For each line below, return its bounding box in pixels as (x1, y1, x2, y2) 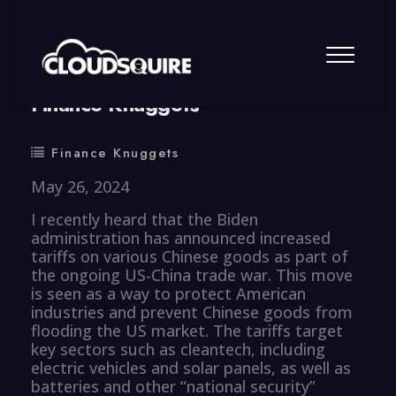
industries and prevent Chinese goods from (31, 301, 353, 323)
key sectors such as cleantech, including (31, 338, 325, 360)
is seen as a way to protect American (31, 282, 306, 304)
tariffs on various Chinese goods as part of (31, 245, 348, 267)
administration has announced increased (31, 226, 331, 248)
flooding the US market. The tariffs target (31, 319, 343, 341)
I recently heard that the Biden (31, 208, 258, 230)
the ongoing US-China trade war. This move (31, 263, 353, 286)
